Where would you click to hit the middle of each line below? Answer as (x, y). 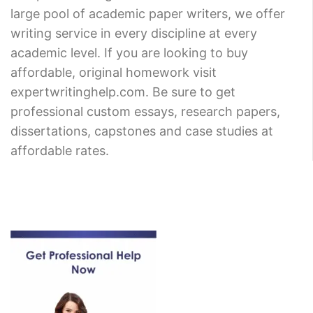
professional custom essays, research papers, (145, 112)
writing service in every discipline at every (134, 34)
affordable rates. (60, 151)
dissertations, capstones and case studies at (142, 131)
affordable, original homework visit (114, 73)
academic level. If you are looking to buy (129, 53)
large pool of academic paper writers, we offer (148, 14)
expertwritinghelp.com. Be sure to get (123, 92)
